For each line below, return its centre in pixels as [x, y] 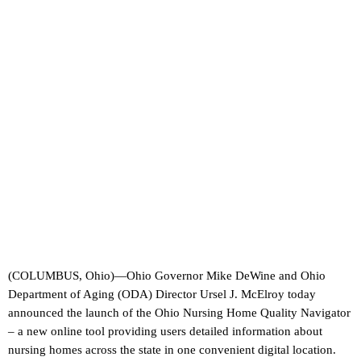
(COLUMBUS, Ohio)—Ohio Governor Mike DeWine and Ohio [167, 276]
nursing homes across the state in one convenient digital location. [172, 350]
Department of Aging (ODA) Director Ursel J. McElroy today [162, 295]
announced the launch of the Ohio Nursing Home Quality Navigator [179, 313]
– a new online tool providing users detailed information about [165, 332]
